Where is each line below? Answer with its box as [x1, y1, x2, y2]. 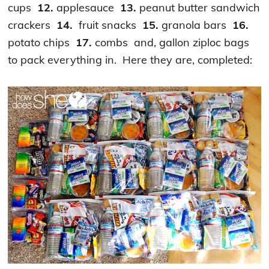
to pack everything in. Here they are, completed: [8, 52, 253, 67]
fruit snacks [73, 17, 143, 32]
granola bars [159, 17, 233, 32]
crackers [8, 17, 57, 32]
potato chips [8, 35, 76, 49]
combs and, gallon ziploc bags [92, 35, 250, 49]
